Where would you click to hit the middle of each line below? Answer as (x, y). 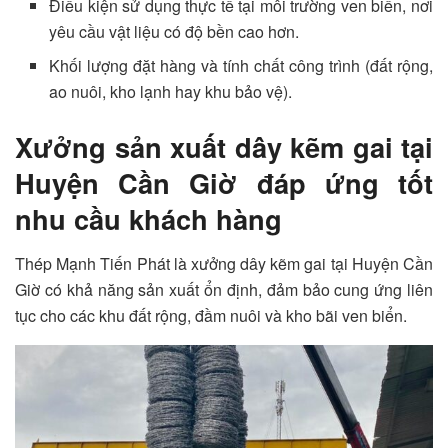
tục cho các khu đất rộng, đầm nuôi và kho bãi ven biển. (211, 315)
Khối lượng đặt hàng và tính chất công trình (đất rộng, (241, 66)
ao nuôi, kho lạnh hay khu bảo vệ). (171, 92)
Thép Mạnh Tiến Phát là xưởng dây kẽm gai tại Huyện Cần (224, 263)
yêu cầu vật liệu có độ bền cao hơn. (174, 32)
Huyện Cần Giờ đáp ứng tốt (224, 183)
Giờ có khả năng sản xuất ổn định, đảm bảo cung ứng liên (224, 289)
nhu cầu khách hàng (148, 219)
